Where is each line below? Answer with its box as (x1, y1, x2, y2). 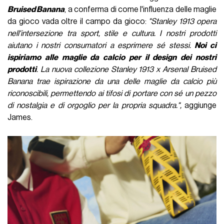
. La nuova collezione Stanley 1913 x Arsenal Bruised (36, 65, 216, 74)
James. (7, 113, 33, 122)
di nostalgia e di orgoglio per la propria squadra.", (7, 101, 184, 110)
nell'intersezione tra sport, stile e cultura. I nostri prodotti (7, 29, 216, 38)
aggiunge (184, 101, 216, 110)
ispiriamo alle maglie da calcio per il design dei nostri (7, 53, 216, 62)
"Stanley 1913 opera (148, 17, 216, 26)
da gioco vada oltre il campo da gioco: (7, 17, 149, 26)
